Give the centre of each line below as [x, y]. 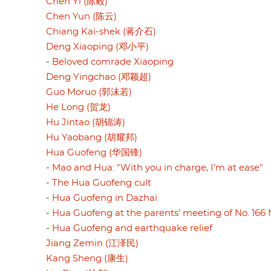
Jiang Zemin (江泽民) [92, 243]
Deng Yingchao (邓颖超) [99, 77]
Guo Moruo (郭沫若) [89, 92]
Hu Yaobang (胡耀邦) [92, 137]
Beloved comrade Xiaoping [113, 62]
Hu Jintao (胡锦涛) [86, 122]
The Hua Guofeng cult [102, 183]
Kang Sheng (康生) [87, 258]
